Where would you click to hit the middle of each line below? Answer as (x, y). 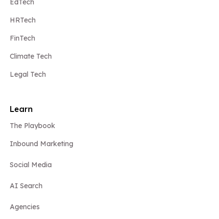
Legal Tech (28, 75)
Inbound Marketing (42, 144)
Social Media (31, 165)
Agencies (25, 207)
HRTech (23, 20)
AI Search (26, 186)
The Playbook (33, 126)
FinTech (22, 38)
